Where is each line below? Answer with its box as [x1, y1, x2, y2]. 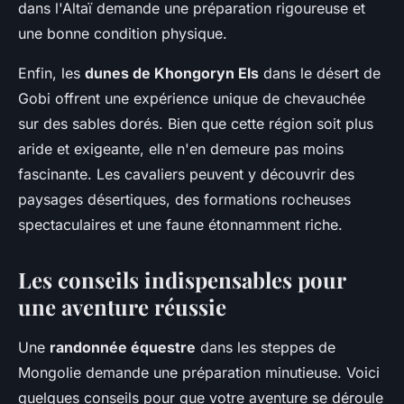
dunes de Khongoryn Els [85, 64, 259, 82]
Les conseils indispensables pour [18, 265, 345, 294]
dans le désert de [259, 64, 381, 82]
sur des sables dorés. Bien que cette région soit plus [18, 115, 373, 133]
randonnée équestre [50, 338, 196, 356]
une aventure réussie [18, 292, 226, 321]
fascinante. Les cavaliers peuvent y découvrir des [18, 165, 354, 183]
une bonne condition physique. [18, 24, 227, 42]
